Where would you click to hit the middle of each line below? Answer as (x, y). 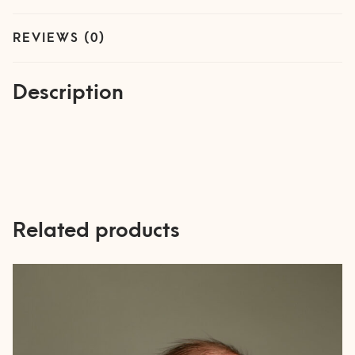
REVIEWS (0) (59, 38)
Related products (96, 230)
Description (68, 92)
